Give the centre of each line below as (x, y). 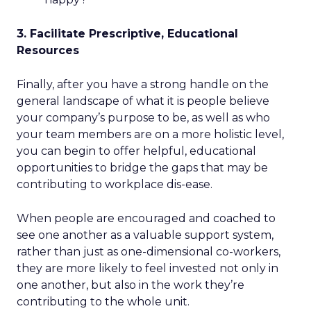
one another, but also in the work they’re (131, 285)
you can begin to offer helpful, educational (136, 151)
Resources (48, 50)
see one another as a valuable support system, (145, 235)
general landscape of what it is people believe (143, 101)
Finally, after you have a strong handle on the (143, 84)
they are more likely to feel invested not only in (148, 268)
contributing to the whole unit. (103, 302)
